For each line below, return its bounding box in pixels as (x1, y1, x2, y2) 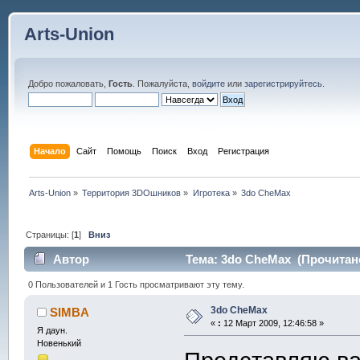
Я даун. (36, 325, 67, 335)
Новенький (36, 337, 81, 348)
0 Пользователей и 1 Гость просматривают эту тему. (28, 279, 245, 289)
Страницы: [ (26, 229, 75, 239)
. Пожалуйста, (132, 79, 192, 88)
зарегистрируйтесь (243, 79, 322, 88)
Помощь (107, 145, 142, 156)
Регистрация (218, 145, 270, 156)
